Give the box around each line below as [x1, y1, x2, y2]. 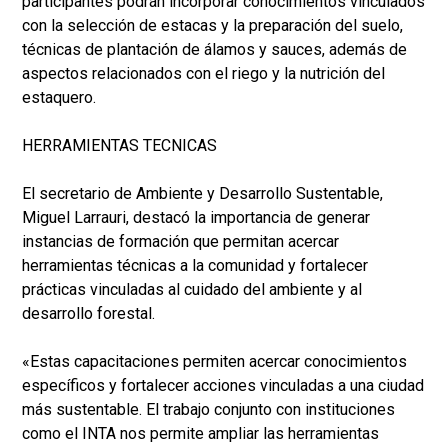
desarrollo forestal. [22, 304, 155, 324]
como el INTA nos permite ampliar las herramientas [22, 424, 379, 444]
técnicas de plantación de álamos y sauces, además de [22, 40, 407, 60]
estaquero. [22, 88, 96, 108]
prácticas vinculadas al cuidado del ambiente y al [22, 280, 362, 300]
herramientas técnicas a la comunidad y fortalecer [22, 256, 368, 276]
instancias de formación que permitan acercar [22, 232, 339, 252]
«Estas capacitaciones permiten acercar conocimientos [22, 352, 407, 372]
